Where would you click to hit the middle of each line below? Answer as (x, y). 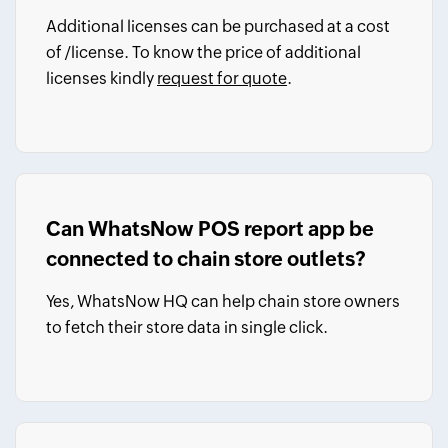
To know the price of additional (246, 52)
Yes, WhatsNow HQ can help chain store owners (223, 301)
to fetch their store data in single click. (187, 327)
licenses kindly (101, 78)
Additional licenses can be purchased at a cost (218, 26)
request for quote (222, 78)
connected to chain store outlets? (206, 258)
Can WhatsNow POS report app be (210, 228)
